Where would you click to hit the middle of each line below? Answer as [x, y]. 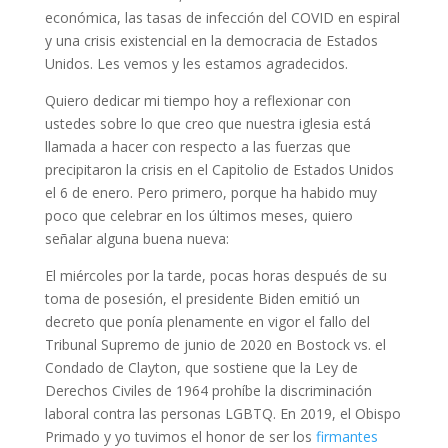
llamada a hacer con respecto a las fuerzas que [197, 147]
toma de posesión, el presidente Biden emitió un [202, 299]
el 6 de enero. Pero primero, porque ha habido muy [210, 193]
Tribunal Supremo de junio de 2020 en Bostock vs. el [215, 345]
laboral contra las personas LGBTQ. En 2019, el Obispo [222, 414]
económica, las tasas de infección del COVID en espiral [222, 18]
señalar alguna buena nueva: [136, 239]
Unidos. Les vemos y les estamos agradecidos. [196, 64]
